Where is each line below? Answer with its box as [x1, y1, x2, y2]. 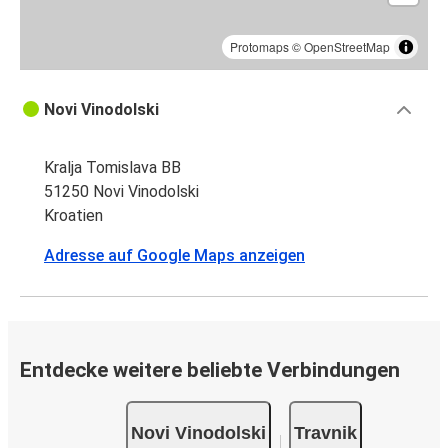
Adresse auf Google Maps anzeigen [44, 245, 305, 265]
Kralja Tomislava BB [44, 157, 181, 177]
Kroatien [44, 205, 103, 225]
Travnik [294, 422, 357, 443]
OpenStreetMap [304, 37, 390, 55]
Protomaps [230, 37, 289, 55]
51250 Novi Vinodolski [44, 181, 199, 201]
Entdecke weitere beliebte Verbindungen [20, 357, 400, 382]
